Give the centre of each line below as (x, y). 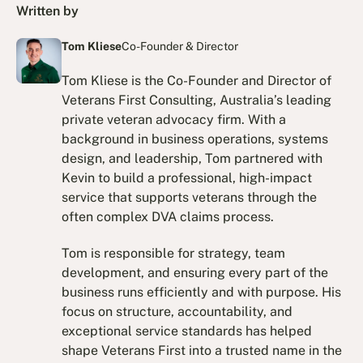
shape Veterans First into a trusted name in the (202, 351)
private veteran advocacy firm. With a (174, 120)
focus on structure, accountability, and (177, 312)
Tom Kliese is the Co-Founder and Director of (197, 81)
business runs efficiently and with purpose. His (202, 293)
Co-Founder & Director (180, 46)
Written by (48, 11)
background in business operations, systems (195, 139)
